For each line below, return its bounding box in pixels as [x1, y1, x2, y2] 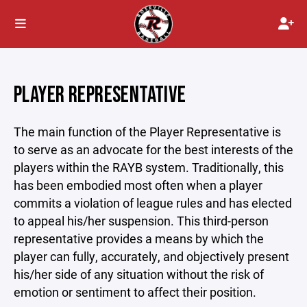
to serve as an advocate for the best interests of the [14, 141, 293, 158]
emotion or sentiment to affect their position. [14, 284, 256, 300]
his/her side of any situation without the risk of [14, 266, 264, 282]
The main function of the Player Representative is [14, 123, 281, 140]
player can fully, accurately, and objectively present [14, 248, 289, 265]
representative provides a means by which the [14, 230, 264, 247]
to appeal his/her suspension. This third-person [14, 212, 269, 229]
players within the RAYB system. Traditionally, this [14, 159, 284, 175]
